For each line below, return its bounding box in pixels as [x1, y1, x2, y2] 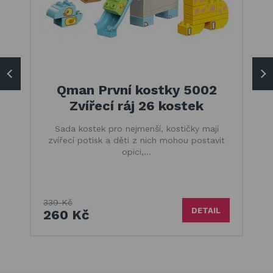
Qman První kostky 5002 [56, 82, 217, 97]
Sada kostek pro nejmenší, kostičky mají [54, 124, 219, 133]
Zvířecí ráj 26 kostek [69, 98, 204, 113]
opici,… [122, 147, 151, 157]
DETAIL [191, 205, 221, 215]
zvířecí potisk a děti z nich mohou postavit [48, 135, 225, 145]
